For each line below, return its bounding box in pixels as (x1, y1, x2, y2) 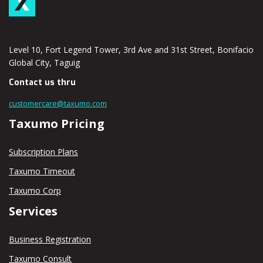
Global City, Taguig (9, 56, 80, 68)
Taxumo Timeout (9, 165, 75, 177)
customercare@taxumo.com (9, 98, 107, 109)
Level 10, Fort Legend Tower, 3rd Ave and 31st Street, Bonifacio (9, 43, 254, 55)
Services (9, 203, 58, 219)
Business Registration (9, 233, 91, 245)
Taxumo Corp (9, 184, 61, 196)
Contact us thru (9, 76, 76, 88)
